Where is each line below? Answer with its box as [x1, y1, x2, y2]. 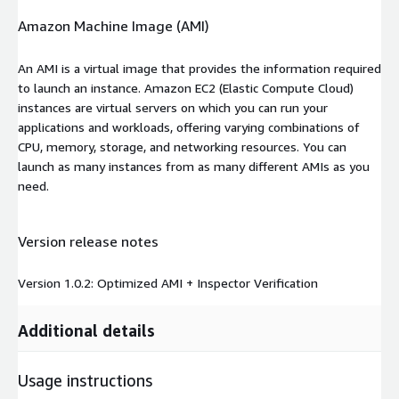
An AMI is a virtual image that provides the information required [18, 60, 381, 76]
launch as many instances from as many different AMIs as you [18, 158, 370, 174]
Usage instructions [18, 370, 152, 391]
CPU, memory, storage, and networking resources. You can [18, 138, 346, 154]
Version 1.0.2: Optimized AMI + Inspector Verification [18, 275, 318, 291]
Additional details [18, 321, 155, 341]
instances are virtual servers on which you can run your [18, 99, 328, 115]
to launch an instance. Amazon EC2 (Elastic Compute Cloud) [18, 79, 354, 95]
